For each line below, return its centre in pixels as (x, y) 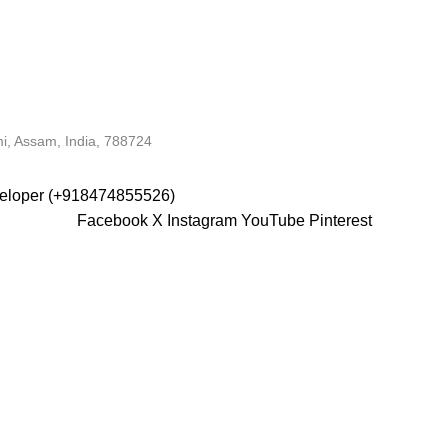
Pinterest (340, 220)
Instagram (201, 220)
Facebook (112, 220)
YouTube (272, 220)
